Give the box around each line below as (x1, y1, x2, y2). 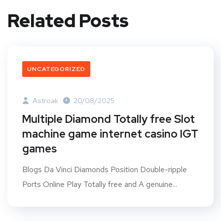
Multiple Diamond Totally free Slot (22, 112, 195, 127)
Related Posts (7, 9, 129, 33)
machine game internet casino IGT (22, 127, 198, 142)
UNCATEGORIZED (27, 65, 85, 74)
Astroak (31, 96, 58, 106)
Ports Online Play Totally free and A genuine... (22, 179, 177, 190)
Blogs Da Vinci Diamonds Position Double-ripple (22, 164, 187, 175)
